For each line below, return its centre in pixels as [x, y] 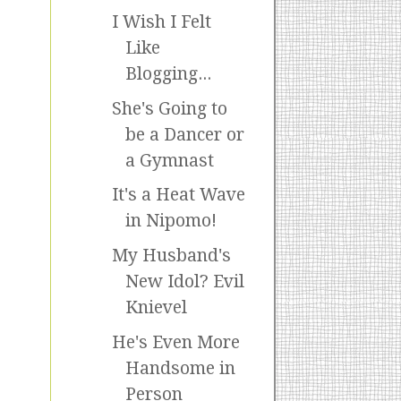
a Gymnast [169, 160]
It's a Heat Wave [178, 195]
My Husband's [171, 256]
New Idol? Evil [184, 282]
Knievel [156, 308]
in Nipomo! [171, 221]
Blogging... [168, 73]
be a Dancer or [184, 134]
